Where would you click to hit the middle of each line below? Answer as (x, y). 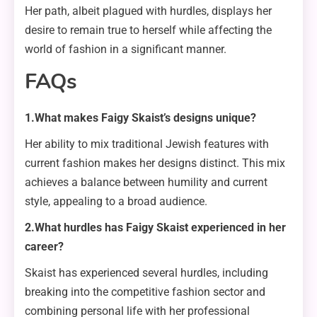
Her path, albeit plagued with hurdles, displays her (148, 11)
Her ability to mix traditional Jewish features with (147, 144)
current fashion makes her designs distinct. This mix (155, 163)
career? (44, 247)
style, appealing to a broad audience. (116, 202)
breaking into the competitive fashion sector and (145, 292)
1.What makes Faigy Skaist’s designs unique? (140, 118)
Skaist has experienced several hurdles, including (146, 273)
